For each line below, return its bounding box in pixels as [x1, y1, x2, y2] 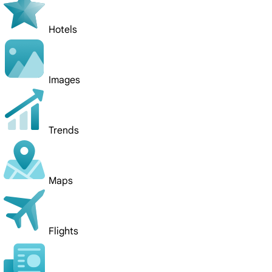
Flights [49, 225, 78, 237]
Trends [49, 124, 79, 137]
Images [49, 74, 80, 86]
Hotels [49, 24, 77, 36]
